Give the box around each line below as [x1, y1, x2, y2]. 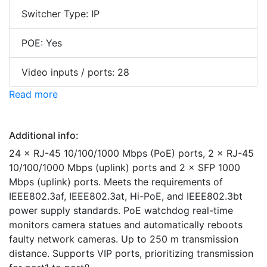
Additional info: [9, 129, 79, 142]
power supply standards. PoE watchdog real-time [9, 204, 233, 217]
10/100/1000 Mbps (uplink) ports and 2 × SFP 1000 [9, 162, 240, 174]
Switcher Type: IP [21, 8, 100, 20]
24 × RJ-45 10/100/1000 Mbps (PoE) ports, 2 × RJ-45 [9, 147, 254, 160]
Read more [9, 88, 58, 101]
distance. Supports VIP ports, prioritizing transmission [9, 247, 253, 260]
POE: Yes [21, 37, 62, 49]
